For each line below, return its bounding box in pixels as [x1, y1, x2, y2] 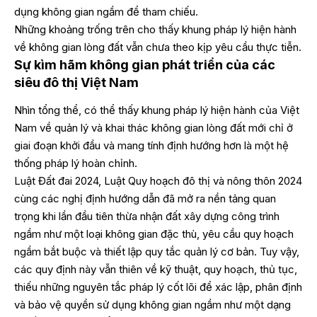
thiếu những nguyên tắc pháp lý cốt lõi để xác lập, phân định [14, 279, 302, 294]
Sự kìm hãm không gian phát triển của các [14, 57, 275, 73]
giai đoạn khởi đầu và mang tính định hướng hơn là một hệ [14, 138, 289, 152]
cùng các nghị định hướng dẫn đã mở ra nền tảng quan [14, 191, 276, 205]
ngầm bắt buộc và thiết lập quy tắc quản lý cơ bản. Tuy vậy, [14, 244, 299, 258]
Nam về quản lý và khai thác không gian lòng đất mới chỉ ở [14, 120, 293, 134]
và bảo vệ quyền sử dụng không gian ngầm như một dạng [14, 297, 291, 311]
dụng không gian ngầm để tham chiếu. [14, 5, 198, 19]
